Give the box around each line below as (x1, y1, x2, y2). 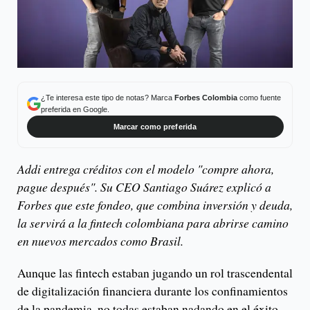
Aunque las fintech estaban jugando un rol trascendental (17, 264, 293, 282)
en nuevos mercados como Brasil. (17, 232, 183, 250)
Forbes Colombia (174, 93, 237, 102)
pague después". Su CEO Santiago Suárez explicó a (17, 179, 271, 196)
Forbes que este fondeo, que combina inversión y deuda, (17, 197, 293, 214)
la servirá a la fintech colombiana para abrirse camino (17, 215, 289, 232)
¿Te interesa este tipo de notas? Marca (40, 93, 174, 102)
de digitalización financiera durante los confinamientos (17, 282, 288, 300)
